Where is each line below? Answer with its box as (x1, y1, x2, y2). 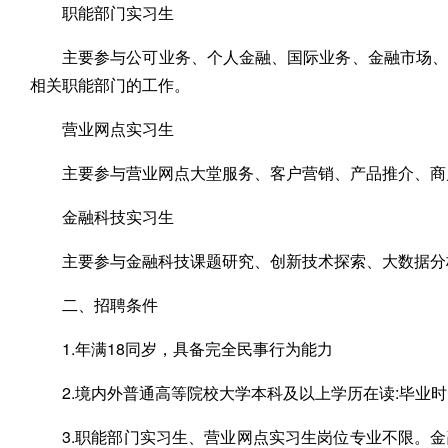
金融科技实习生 (62, 205, 174, 228)
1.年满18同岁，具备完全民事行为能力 (62, 337, 333, 360)
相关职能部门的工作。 (30, 73, 190, 96)
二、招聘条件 (62, 293, 158, 316)
